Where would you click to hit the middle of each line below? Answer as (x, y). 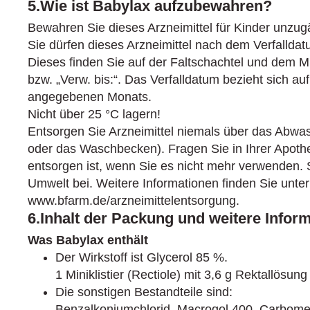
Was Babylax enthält (88, 240)
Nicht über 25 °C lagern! (94, 114)
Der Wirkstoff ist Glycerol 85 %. (142, 257)
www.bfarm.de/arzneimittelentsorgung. (134, 201)
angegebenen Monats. (90, 97)
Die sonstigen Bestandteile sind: (144, 292)
